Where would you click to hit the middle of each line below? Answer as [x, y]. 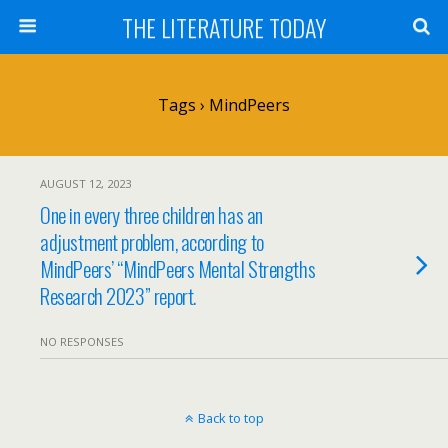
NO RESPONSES [82, 341]
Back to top [230, 418]
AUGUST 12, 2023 [85, 183]
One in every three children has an [151, 214]
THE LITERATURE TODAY [224, 27]
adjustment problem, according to [152, 241]
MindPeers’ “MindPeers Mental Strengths [178, 268]
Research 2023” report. [118, 295]
